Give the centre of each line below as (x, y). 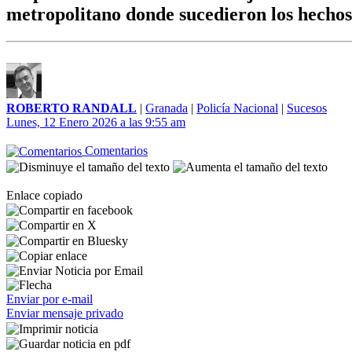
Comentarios (115, 150)
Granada (167, 108)
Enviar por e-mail (49, 299)
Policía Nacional (237, 108)
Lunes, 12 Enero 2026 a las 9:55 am (96, 122)
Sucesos (307, 108)
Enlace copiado (44, 195)
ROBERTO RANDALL (71, 108)
